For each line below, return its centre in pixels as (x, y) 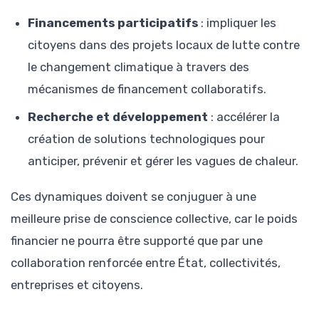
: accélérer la (244, 117)
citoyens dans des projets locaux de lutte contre (164, 45)
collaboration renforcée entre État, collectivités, (146, 263)
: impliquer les (237, 23)
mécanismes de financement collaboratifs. (147, 89)
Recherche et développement (118, 117)
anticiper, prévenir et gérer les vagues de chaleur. (163, 161)
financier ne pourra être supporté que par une (137, 241)
